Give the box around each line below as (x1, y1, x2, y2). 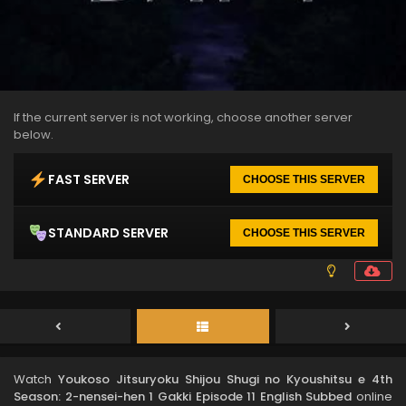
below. (14, 126, 53, 143)
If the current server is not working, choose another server (14, 109, 353, 126)
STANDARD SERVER (48, 223, 169, 242)
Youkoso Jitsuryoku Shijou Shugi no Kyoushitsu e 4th (57, 371, 392, 388)
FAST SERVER (48, 169, 130, 188)
